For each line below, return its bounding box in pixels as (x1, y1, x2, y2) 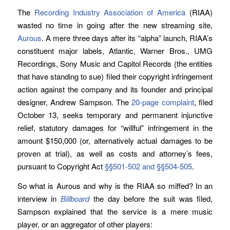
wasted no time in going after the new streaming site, (17, 19, 213, 30)
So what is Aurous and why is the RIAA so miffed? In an (17, 180, 213, 191)
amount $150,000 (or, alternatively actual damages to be (17, 135, 213, 146)
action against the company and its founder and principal (17, 83, 213, 94)
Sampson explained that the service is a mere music (17, 205, 213, 217)
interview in (17, 193, 61, 204)
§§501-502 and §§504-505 (104, 160, 192, 171)
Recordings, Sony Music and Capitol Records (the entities (17, 57, 213, 69)
